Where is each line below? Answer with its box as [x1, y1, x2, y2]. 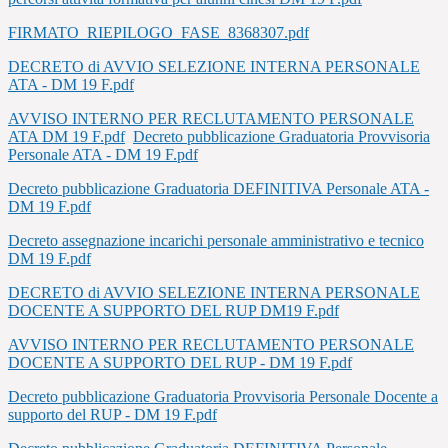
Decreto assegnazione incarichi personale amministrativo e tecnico [8, 232, 424, 250]
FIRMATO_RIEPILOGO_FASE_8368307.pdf [8, 24, 309, 42]
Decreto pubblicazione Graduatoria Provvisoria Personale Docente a [8, 388, 438, 406]
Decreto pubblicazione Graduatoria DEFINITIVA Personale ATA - [8, 180, 429, 198]
